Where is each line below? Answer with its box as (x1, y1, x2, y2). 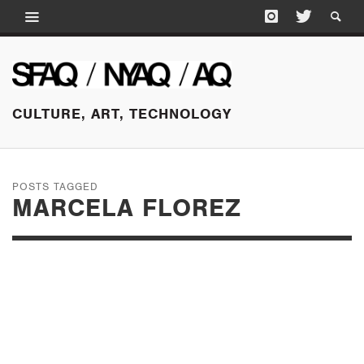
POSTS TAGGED (12, 180, 98, 194)
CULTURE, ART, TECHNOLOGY (12, 105, 232, 123)
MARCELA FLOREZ (12, 193, 241, 223)
